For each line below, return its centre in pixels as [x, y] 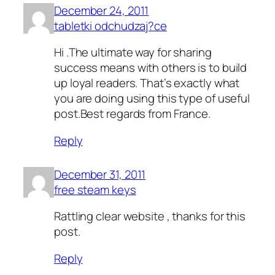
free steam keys [95, 189]
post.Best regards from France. [132, 114]
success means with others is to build [151, 68]
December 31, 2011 [100, 174]
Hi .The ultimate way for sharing [133, 52]
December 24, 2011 [102, 10]
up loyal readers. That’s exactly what [147, 83]
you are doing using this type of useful [152, 99]
